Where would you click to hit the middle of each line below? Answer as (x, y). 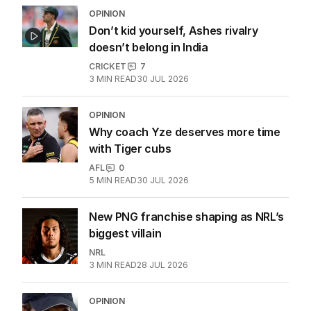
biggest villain (125, 234)
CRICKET (108, 67)
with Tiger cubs (130, 149)
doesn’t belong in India (149, 48)
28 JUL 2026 (162, 265)
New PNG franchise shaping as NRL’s (187, 217)
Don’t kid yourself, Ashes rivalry (174, 31)
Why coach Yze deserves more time (185, 132)
